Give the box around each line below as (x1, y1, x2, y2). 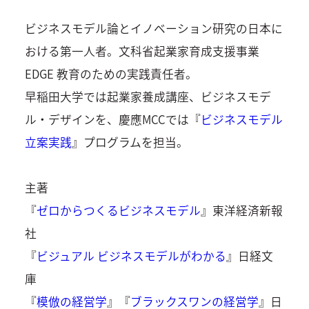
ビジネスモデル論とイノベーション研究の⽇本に (24, 19, 283, 37)
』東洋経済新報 (200, 202, 283, 219)
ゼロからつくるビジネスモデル (36, 202, 201, 219)
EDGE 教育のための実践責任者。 (24, 65, 197, 82)
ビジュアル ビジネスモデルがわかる (36, 248, 226, 265)
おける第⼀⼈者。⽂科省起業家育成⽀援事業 (24, 42, 259, 59)
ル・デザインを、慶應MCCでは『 (24, 110, 201, 128)
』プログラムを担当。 (71, 133, 188, 150)
